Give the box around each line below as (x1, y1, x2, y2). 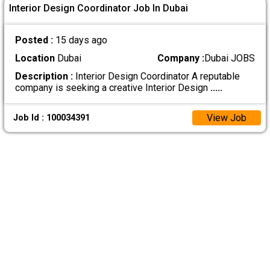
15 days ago (55, 34, 107, 46)
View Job (206, 111, 246, 124)
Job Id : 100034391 (13, 112, 90, 123)
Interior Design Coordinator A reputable (72, 71, 240, 83)
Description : (14, 71, 73, 83)
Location (14, 52, 55, 64)
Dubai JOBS (204, 52, 256, 64)
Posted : (14, 34, 55, 46)
